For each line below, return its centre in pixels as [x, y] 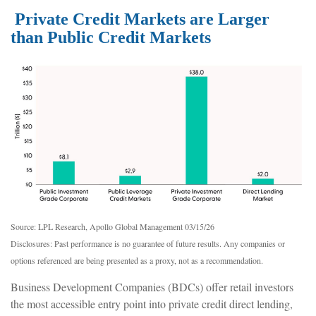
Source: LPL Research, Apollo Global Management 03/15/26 [113, 227]
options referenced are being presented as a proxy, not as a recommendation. [137, 261]
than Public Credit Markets [113, 38]
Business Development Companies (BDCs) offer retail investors [152, 287]
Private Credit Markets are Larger [140, 19]
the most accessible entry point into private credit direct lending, [152, 304]
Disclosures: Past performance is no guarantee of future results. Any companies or [148, 244]
